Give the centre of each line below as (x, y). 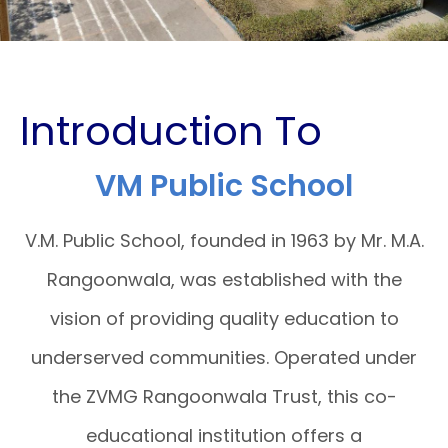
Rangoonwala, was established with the (224, 280)
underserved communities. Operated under (224, 358)
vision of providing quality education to (224, 319)
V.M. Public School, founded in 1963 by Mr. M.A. (224, 241)
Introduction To (171, 131)
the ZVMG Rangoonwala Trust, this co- (224, 397)
